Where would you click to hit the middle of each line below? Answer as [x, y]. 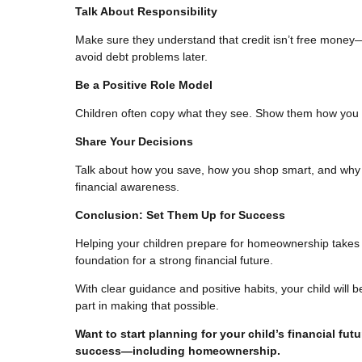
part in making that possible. [147, 305]
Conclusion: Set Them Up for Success [180, 215]
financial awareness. [127, 186]
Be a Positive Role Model [144, 84]
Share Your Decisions [134, 141]
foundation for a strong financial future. [174, 260]
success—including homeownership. [178, 350]
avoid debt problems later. [141, 56]
